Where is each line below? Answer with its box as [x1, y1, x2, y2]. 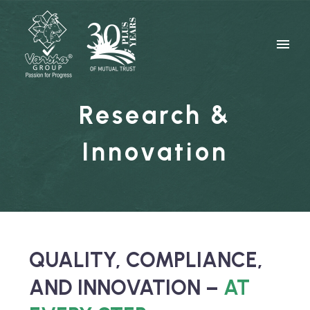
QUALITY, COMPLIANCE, [29, 247, 263, 273]
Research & [79, 100, 231, 130]
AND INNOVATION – [29, 275, 219, 300]
